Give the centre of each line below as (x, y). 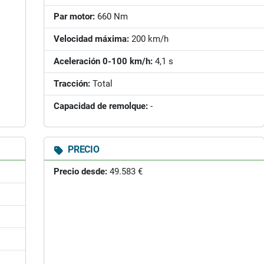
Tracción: (72, 84)
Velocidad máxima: (91, 39)
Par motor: (74, 16)
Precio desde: (80, 171)
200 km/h (149, 39)
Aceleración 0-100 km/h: (103, 61)
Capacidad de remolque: (101, 106)
